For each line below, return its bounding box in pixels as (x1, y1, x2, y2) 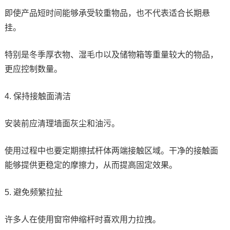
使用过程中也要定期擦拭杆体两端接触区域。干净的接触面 (4, 146, 218, 155)
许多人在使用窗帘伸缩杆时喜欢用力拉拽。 (4, 215, 161, 224)
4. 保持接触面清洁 (4, 91, 71, 101)
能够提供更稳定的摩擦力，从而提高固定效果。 (4, 160, 177, 169)
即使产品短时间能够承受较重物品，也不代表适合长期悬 (4, 8, 210, 17)
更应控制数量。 (4, 64, 62, 73)
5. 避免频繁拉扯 (4, 187, 63, 197)
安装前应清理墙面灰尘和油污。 (4, 119, 120, 128)
